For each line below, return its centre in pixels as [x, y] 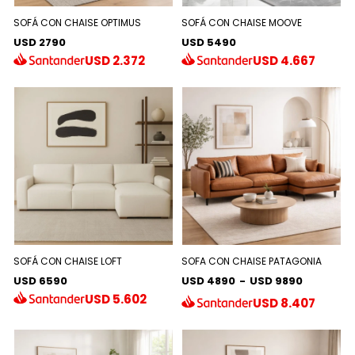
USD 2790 [40, 43]
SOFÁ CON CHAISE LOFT [68, 261]
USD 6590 [41, 281]
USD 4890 [208, 281]
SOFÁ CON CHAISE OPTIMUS [78, 23]
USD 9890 [276, 281]
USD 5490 [209, 43]
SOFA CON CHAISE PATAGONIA [252, 261]
